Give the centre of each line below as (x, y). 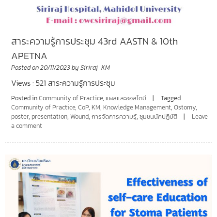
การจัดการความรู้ (114, 116)
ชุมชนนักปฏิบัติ (158, 116)
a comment (26, 125)
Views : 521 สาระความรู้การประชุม (63, 83)
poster (20, 116)
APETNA (29, 55)
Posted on (25, 67)
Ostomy (185, 107)
